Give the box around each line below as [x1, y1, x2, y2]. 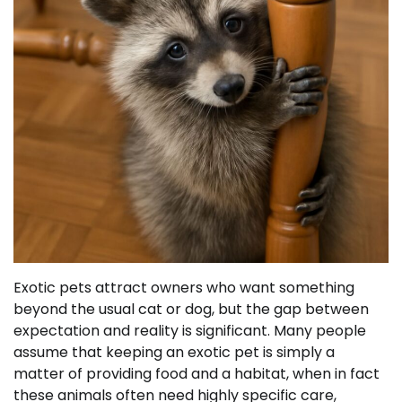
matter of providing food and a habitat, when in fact [13, 363, 380, 384]
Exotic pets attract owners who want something [13, 277, 354, 298]
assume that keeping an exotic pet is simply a [13, 342, 335, 363]
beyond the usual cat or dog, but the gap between [13, 299, 369, 319]
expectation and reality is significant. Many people [13, 320, 366, 341]
